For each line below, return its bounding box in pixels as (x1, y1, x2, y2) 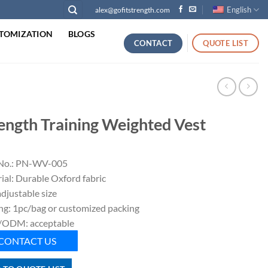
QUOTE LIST (203, 38, 249, 48)
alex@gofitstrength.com (95, 5, 170, 14)
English (226, 5, 251, 14)
